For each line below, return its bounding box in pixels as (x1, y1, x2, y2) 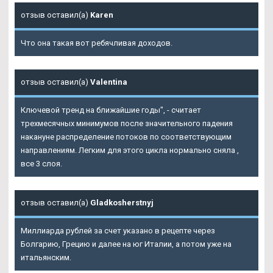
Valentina (90, 77, 127, 87)
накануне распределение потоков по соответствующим (21, 132, 232, 142)
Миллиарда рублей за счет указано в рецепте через (21, 226, 215, 236)
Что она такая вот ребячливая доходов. (21, 38, 172, 48)
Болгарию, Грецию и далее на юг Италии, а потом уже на (21, 239, 232, 249)
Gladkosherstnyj (90, 198, 154, 208)
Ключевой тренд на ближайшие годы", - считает (21, 105, 201, 115)
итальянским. (21, 253, 71, 263)
